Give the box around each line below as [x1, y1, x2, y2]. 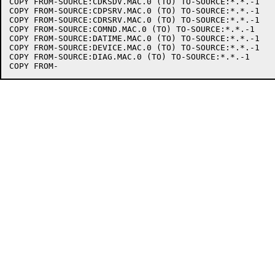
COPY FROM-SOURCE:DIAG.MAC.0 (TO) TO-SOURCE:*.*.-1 [9, 52, 250, 61]
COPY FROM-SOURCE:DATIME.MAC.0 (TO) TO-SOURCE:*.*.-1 [9, 34, 260, 43]
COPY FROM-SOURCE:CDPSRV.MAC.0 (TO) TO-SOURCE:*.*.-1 [9, 6, 260, 15]
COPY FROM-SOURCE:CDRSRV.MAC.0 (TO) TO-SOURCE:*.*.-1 [9, 15, 260, 25]
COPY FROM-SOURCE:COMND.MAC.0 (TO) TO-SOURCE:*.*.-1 [9, 25, 255, 34]
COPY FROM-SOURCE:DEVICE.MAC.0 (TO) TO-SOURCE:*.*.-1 [9, 43, 260, 52]
